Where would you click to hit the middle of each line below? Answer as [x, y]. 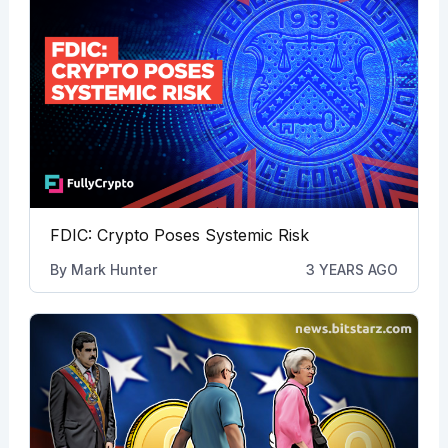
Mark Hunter [113, 269]
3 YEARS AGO [352, 269]
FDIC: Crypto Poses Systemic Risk [179, 234]
